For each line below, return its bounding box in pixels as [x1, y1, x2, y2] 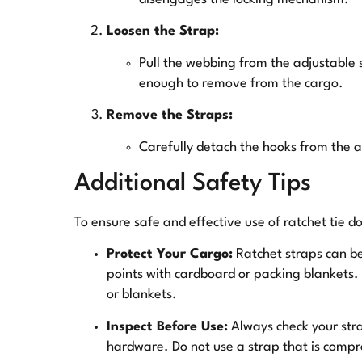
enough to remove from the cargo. [139, 76, 343, 90]
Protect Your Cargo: [107, 247, 233, 262]
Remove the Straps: [107, 108, 233, 123]
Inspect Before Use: [107, 319, 228, 334]
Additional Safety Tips [74, 171, 311, 196]
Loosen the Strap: [107, 24, 219, 39]
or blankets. [107, 288, 177, 302]
